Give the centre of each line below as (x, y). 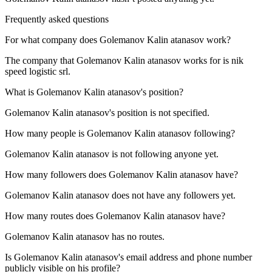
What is (21, 92)
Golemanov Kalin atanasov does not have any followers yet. (120, 195)
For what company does (52, 40)
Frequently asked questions (57, 19)
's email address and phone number (185, 257)
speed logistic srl (36, 72)
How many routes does (50, 216)
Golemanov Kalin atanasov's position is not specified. (107, 113)
